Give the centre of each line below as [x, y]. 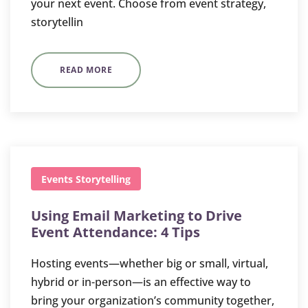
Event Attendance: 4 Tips [115, 232]
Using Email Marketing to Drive [136, 216]
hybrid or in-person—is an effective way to [141, 282]
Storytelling [103, 179]
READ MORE [86, 70]
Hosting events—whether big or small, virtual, [150, 263]
